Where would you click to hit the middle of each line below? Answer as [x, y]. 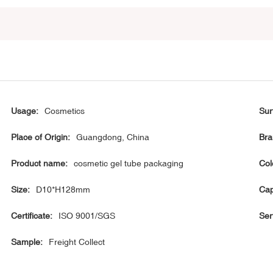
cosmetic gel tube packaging [129, 164]
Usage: [25, 111]
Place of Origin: [41, 137]
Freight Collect [77, 242]
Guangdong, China [113, 137]
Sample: [27, 242]
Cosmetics [65, 111]
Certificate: [32, 216]
